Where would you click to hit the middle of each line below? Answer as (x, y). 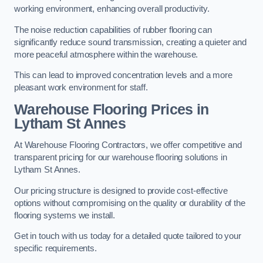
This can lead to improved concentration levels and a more (123, 75)
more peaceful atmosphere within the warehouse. (106, 54)
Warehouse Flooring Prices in (112, 109)
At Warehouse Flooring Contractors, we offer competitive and (128, 145)
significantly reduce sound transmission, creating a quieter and (130, 42)
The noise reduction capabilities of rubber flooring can (113, 30)
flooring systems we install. (65, 215)
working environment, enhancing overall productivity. (112, 9)
